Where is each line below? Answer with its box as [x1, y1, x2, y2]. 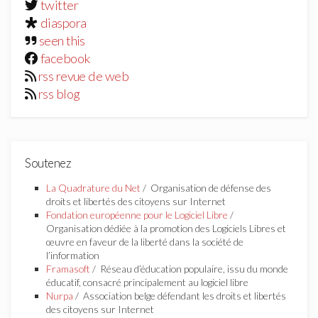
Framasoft [46, 262, 90, 275]
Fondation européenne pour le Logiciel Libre [46, 208, 228, 221]
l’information [46, 248, 99, 261]
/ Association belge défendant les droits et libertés [73, 289, 286, 302]
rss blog [38, 85, 80, 102]
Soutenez [25, 155, 72, 170]
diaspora [40, 14, 87, 31]
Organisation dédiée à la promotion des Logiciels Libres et [46, 221, 286, 234]
